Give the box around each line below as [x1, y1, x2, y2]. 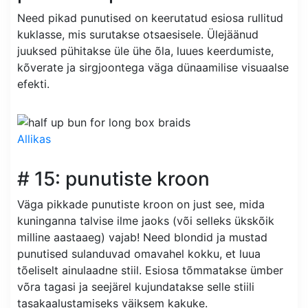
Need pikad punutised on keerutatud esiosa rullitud [17, 10, 283, 25]
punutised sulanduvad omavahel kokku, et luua [17, 246, 261, 261]
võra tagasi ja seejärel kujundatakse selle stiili [17, 279, 254, 294]
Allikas [17, 131, 51, 146]
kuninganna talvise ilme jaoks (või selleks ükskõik [17, 213, 274, 228]
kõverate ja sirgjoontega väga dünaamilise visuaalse [17, 60, 289, 74]
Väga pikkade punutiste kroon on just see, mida [17, 197, 265, 211]
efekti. [17, 76, 49, 91]
